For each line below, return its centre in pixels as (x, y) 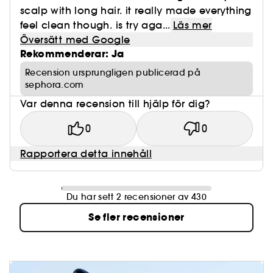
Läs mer (192, 25)
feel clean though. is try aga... (95, 25)
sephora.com (55, 85)
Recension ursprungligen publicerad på (113, 73)
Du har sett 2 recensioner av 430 (136, 197)
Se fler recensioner (136, 218)
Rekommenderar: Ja (72, 54)
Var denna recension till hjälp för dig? (115, 104)
